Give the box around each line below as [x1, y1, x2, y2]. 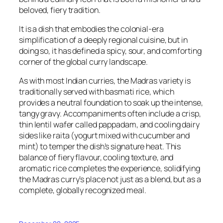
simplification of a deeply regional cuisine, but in [19, 34, 188, 46]
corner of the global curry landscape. [19, 56, 148, 68]
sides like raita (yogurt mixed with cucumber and [19, 130, 190, 141]
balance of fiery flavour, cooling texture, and [19, 152, 174, 163]
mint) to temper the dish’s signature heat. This [19, 141, 181, 152]
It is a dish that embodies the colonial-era [19, 23, 164, 35]
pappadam [98, 119, 136, 130]
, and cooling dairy [136, 119, 200, 130]
